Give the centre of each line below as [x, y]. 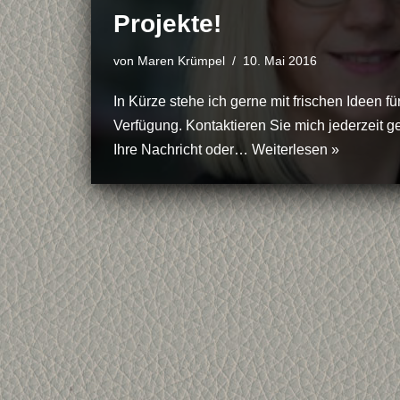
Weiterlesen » [296, 150]
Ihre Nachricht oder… [183, 150]
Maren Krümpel [181, 61]
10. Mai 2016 [280, 61]
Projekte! [167, 24]
